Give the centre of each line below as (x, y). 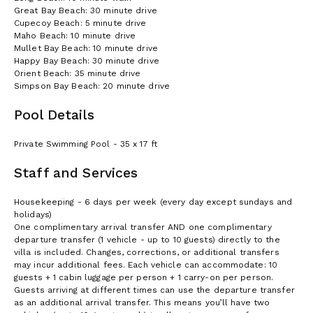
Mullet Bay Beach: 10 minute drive (86, 48)
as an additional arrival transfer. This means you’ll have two (142, 302)
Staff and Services (76, 173)
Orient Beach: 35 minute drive (78, 73)
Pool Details (54, 115)
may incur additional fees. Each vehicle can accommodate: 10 (146, 264)
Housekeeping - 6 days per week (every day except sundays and (153, 202)
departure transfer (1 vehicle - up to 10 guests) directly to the (147, 239)
